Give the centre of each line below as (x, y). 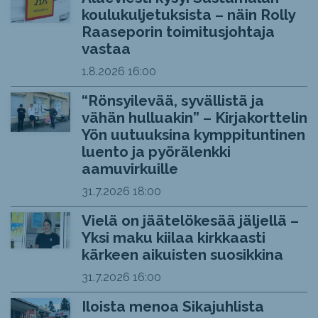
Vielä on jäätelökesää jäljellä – (190, 220)
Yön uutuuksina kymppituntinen (193, 135)
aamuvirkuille (130, 169)
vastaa (106, 49)
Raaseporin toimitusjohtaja (178, 32)
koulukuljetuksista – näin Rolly (188, 15)
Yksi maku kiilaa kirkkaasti (173, 237)
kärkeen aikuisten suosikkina (182, 254)
